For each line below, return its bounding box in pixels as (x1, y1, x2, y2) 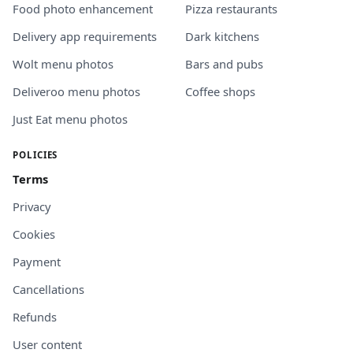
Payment (13, 253, 61, 269)
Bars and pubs (185, 55, 263, 72)
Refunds (13, 308, 57, 325)
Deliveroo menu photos (13, 83, 140, 99)
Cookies (13, 225, 55, 242)
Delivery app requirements (13, 28, 157, 44)
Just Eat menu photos (13, 110, 128, 127)
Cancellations (13, 281, 84, 297)
